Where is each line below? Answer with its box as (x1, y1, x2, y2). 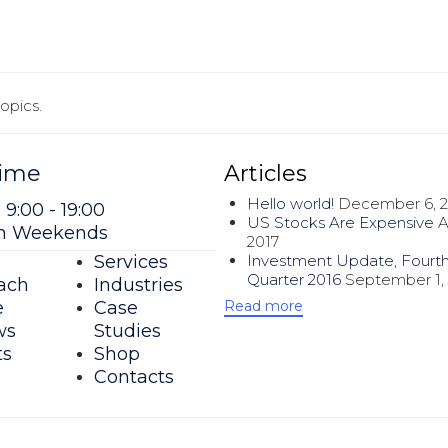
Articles (224, 160, 307, 188)
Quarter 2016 (246, 269, 341, 289)
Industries (93, 274, 183, 297)
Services (93, 251, 168, 274)
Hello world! (246, 193, 334, 213)
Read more (224, 297, 303, 316)
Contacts (93, 366, 174, 389)
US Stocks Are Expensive (246, 212, 434, 232)
